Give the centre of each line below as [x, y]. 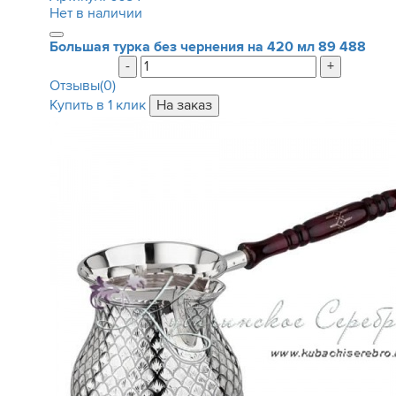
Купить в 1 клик [97, 105]
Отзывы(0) [82, 86]
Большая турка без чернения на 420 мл [183, 47]
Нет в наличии [95, 13]
